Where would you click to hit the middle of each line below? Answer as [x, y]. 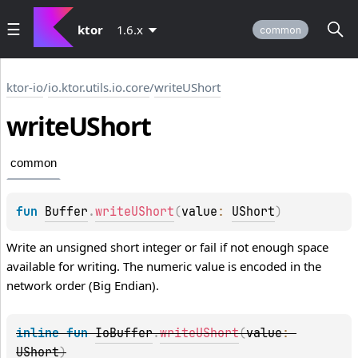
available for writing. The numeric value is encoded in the [164, 267]
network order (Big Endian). [83, 286]
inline [41, 334]
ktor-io [25, 87]
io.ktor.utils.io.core [99, 87]
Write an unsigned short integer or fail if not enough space [167, 247]
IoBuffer [124, 334]
